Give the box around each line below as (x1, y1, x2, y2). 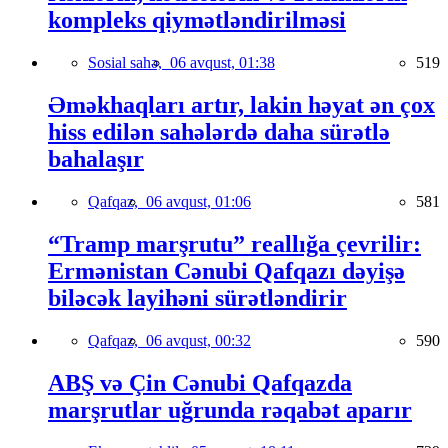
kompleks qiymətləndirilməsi (48, 7, 346, 34)
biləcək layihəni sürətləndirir (48, 284, 347, 311)
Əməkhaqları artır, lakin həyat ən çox (48, 91, 435, 118)
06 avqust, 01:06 (146, 192, 251, 210)
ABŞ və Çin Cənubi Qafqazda (48, 369, 352, 396)
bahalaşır (48, 145, 144, 172)
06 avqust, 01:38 (170, 54, 275, 72)
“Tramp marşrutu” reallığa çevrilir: (48, 230, 421, 257)
